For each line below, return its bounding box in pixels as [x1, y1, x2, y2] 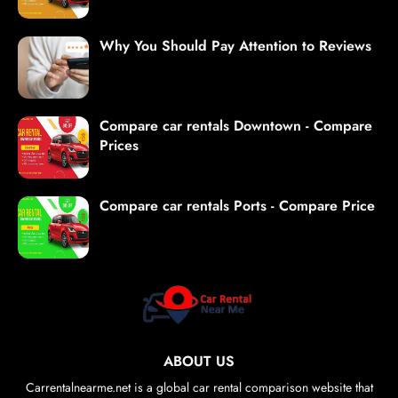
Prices [99, 135, 139, 156]
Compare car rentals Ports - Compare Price [99, 195, 375, 217]
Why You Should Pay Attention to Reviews [99, 36, 371, 57]
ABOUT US [163, 351, 235, 372]
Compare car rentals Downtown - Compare [99, 115, 372, 137]
